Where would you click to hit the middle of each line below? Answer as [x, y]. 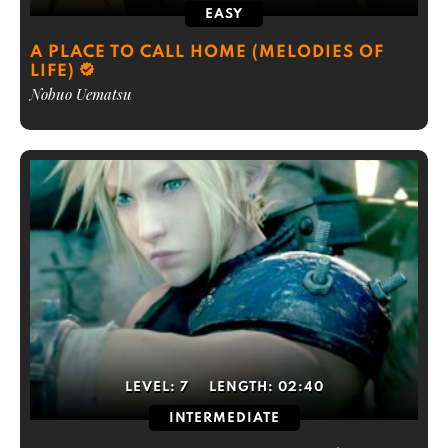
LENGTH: [243, 387]
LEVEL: [152, 387]
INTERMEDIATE [224, 418]
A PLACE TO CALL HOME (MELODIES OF [207, 52]
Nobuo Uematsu [81, 94]
